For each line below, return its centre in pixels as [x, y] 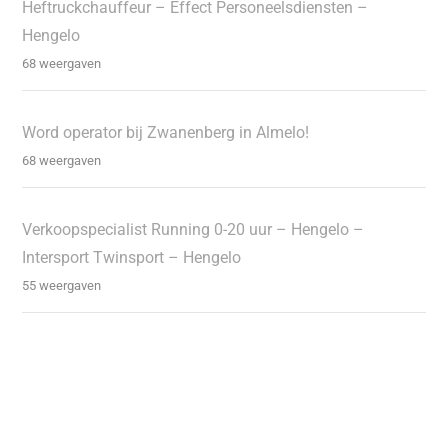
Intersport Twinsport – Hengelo [132, 257]
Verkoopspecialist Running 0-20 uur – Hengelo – [193, 229]
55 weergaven [62, 285]
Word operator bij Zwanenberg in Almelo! [166, 132]
